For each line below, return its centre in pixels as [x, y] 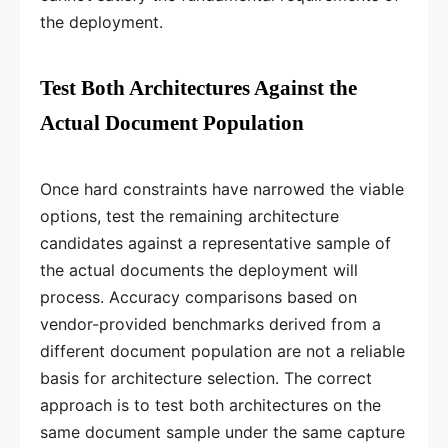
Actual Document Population [172, 123]
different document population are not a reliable [222, 351]
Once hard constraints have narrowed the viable [222, 189]
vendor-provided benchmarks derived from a [210, 324]
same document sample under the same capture [222, 432]
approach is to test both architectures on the [210, 405]
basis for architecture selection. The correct [206, 378]
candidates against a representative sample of [215, 243]
